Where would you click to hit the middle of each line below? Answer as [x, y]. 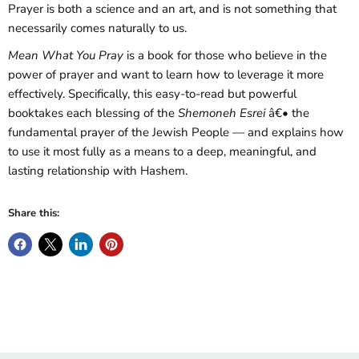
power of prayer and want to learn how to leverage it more [166, 75]
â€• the [287, 113]
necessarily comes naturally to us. [97, 28]
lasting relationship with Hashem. [98, 171]
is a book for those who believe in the [225, 56]
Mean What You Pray [66, 56]
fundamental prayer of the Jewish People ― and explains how [176, 133]
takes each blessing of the [106, 113]
